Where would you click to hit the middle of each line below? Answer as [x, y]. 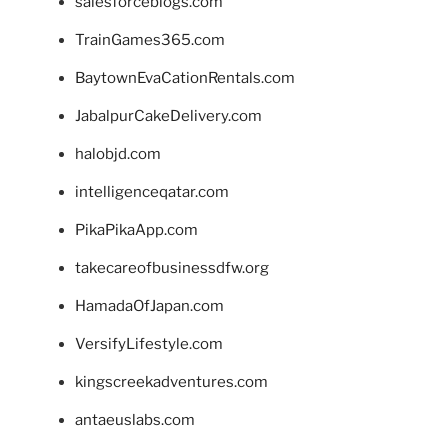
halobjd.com [118, 154]
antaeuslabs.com [135, 420]
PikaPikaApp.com [136, 230]
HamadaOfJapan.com [149, 306]
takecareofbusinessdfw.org [172, 268]
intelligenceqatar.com [152, 192]
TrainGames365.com [150, 40]
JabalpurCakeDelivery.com [168, 116]
